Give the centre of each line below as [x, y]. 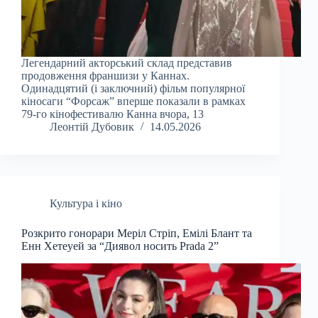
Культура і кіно [86, 204]
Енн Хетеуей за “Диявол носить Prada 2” [120, 246]
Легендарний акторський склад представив [127, 63]
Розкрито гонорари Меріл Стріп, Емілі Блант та [137, 234]
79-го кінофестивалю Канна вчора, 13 [113, 114]
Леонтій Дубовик [92, 127]
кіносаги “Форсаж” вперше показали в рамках [133, 102]
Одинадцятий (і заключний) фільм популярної [133, 89]
